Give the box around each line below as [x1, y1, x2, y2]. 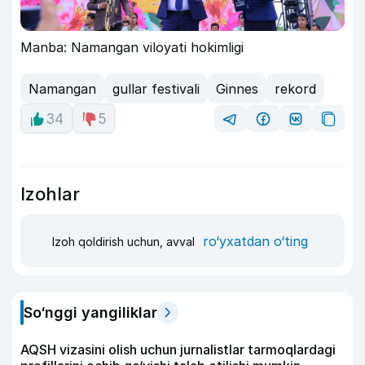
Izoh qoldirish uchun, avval [52, 234, 198, 248]
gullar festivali [112, 80, 200, 97]
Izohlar [20, 183, 80, 205]
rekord [275, 80, 316, 97]
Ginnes [216, 80, 258, 97]
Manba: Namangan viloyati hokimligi [20, 39, 244, 56]
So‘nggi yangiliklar [24, 304, 157, 322]
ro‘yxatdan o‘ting [203, 232, 308, 249]
